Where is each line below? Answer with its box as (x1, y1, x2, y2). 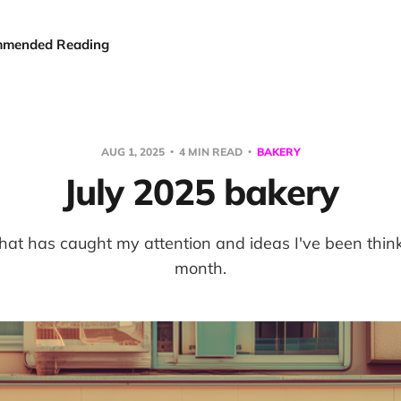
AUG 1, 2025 (100, 145, 167, 158)
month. (175, 258, 226, 278)
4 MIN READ (175, 145, 245, 158)
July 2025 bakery (63, 169, 338, 214)
